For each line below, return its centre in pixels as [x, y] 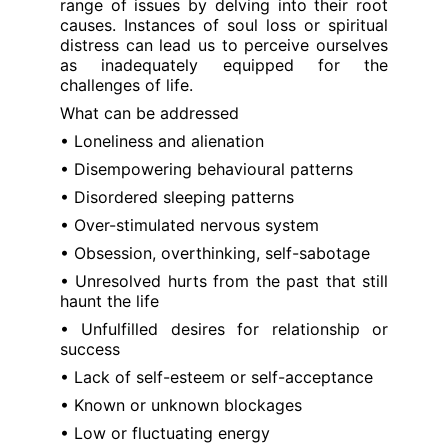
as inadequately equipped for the [224, 65]
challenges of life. [126, 85]
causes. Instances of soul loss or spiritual [224, 25]
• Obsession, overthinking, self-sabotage [215, 253]
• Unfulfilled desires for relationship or [224, 329]
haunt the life [109, 301]
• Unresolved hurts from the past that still [224, 281]
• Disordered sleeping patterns [177, 197]
